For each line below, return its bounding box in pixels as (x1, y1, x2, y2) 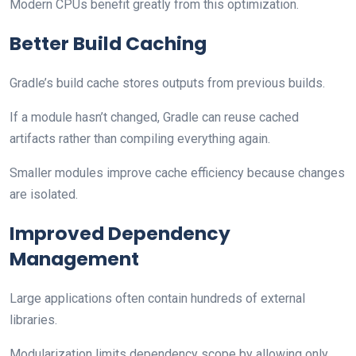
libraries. (10, 311, 57, 327)
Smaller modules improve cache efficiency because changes (10, 164, 345, 180)
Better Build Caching (10, 29, 207, 56)
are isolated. (10, 186, 78, 202)
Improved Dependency (10, 219, 230, 246)
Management (10, 245, 139, 272)
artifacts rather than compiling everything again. (10, 130, 270, 146)
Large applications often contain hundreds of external (10, 290, 305, 306)
